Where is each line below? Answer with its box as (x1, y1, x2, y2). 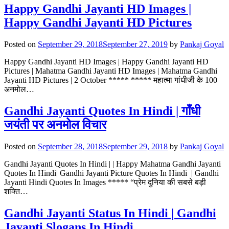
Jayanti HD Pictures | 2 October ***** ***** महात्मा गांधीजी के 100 (4, 75, 217, 84)
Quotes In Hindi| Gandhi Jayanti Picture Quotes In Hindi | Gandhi (4, 168, 219, 177)
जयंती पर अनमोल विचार (4, 118, 106, 131)
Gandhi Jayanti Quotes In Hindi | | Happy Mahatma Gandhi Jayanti (4, 159, 221, 168)
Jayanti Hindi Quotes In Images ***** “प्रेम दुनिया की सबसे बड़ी (4, 177, 206, 187)
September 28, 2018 (38, 142, 103, 151)
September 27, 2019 (103, 39, 168, 49)
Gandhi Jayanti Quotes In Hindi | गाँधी (4, 104, 200, 118)
